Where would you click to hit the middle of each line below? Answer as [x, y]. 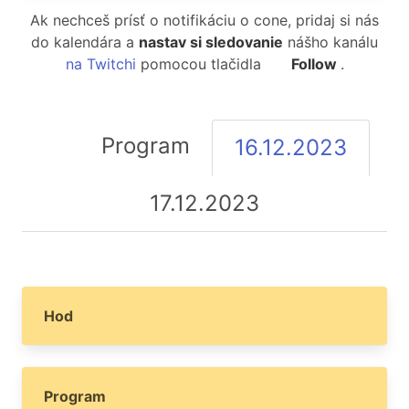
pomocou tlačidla [200, 64]
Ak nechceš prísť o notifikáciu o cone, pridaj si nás [204, 20]
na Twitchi [100, 64]
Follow [314, 64]
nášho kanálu [330, 42]
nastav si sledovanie [211, 42]
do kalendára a [85, 42]
